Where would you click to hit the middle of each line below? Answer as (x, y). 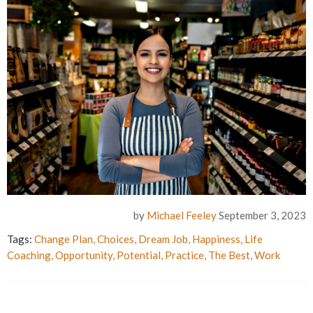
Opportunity (84, 255)
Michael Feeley (182, 216)
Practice (184, 255)
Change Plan (64, 239)
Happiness (216, 239)
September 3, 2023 (262, 216)
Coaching (29, 255)
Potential (139, 255)
